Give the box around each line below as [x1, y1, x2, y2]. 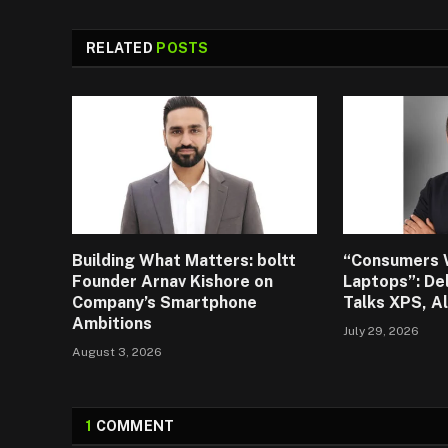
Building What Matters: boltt [72, 251, 296, 271]
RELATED [86, 40, 157, 57]
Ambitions [72, 314, 152, 334]
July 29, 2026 [343, 324, 420, 339]
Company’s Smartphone [72, 293, 257, 313]
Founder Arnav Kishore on [72, 272, 273, 292]
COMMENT [92, 418, 175, 435]
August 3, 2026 [72, 345, 162, 360]
